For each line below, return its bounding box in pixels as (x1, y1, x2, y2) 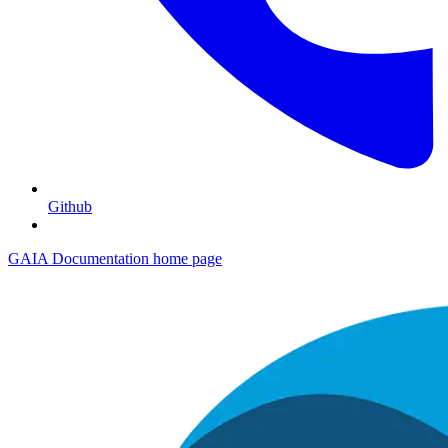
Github (48, 197, 92, 215)
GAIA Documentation (8, 249, 149, 267)
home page (149, 249, 222, 267)
